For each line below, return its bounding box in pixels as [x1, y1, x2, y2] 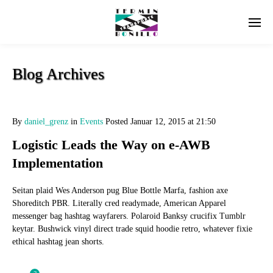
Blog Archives [12, 65, 104, 83]
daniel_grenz [24, 117, 68, 126]
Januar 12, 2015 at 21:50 [130, 117, 216, 126]
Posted [105, 117, 128, 126]
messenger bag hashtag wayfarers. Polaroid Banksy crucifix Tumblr [12, 211, 246, 221]
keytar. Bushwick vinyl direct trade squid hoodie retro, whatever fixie [12, 224, 252, 233]
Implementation [12, 155, 103, 171]
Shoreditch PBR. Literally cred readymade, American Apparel [12, 199, 226, 208]
